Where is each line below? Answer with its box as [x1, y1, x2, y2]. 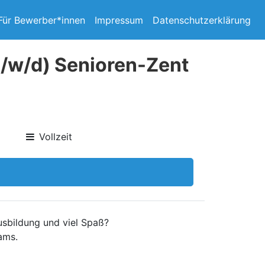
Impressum [95, 14, 143, 26]
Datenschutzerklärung [153, 14, 251, 26]
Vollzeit [39, 131, 73, 143]
